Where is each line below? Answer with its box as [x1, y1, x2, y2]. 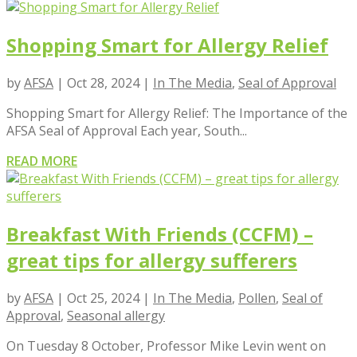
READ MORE [6, 152, 77, 171]
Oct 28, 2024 [67, 74, 139, 92]
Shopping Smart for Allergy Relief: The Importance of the [6, 104, 347, 123]
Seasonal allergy [67, 307, 165, 325]
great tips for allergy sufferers [6, 247, 297, 274]
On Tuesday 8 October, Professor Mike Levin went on [6, 337, 326, 355]
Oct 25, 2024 [67, 289, 139, 308]
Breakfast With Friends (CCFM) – [6, 221, 313, 248]
